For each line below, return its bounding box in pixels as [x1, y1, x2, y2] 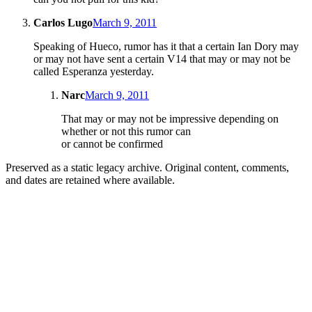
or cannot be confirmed [61, 138, 163, 150]
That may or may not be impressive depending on [61, 113, 279, 125]
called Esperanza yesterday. [33, 65, 154, 78]
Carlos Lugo [33, 17, 93, 29]
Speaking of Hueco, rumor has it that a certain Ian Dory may [33, 40, 299, 53]
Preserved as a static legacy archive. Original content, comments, [6, 162, 289, 174]
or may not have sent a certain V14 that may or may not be [33, 53, 290, 65]
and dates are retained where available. [6, 174, 175, 187]
